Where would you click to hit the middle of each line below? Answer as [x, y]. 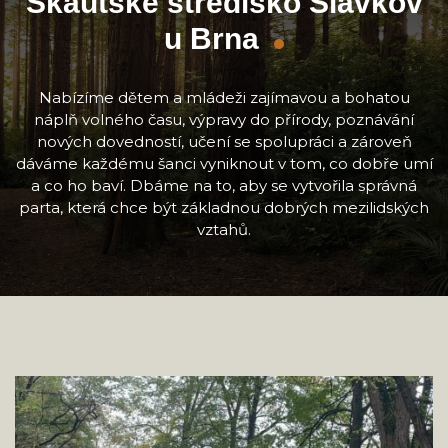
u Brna [211, 38]
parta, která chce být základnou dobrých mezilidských [224, 207]
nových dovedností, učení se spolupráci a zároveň [224, 141]
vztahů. [224, 229]
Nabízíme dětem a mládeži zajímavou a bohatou [224, 97]
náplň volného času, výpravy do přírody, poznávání [224, 119]
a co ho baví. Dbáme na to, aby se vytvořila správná [224, 185]
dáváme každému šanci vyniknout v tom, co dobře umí [224, 163]
